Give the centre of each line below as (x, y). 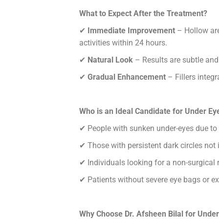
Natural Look (110, 60)
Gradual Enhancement (127, 77)
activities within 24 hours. (123, 43)
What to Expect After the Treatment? (143, 14)
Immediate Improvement (131, 31)
